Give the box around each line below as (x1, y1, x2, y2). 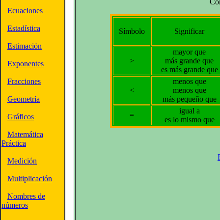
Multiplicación (7, 174, 52, 183)
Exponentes (7, 59, 44, 68)
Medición (7, 157, 37, 165)
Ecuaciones (7, 6, 43, 15)
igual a (179, 107, 200, 115)
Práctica (1, 139, 26, 147)
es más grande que (161, 65, 218, 74)
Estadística (7, 24, 40, 32)
